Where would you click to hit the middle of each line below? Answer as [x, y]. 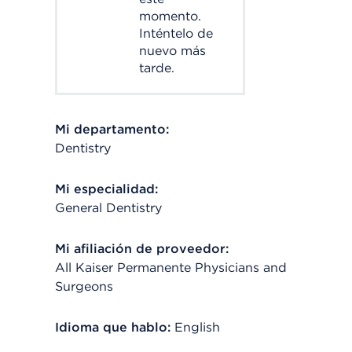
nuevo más [172, 51]
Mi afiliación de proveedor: [142, 249]
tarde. [157, 68]
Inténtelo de [176, 33]
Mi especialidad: [106, 189]
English [197, 327]
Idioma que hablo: [113, 327]
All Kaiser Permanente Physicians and [171, 268]
